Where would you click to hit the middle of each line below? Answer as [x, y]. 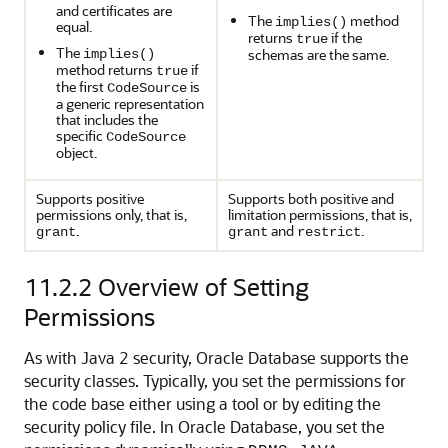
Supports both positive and [311, 198]
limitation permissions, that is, [320, 214]
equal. [74, 26]
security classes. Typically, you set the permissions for [215, 380]
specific [81, 135]
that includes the [107, 119]
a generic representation [130, 103]
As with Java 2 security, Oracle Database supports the [216, 357]
